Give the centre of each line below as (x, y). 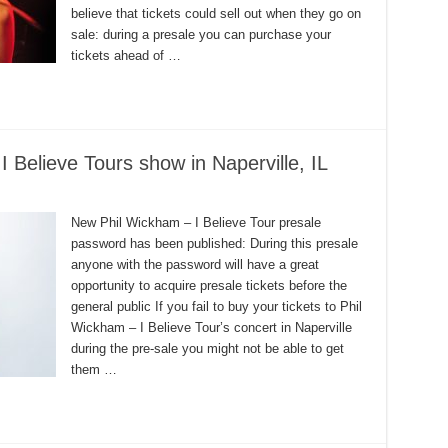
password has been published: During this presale (214, 243)
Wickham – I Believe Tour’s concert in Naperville (211, 327)
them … (93, 369)
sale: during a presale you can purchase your (200, 34)
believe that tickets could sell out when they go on (215, 13)
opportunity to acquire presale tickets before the (208, 285)
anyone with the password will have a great (194, 264)
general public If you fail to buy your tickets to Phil (216, 306)
